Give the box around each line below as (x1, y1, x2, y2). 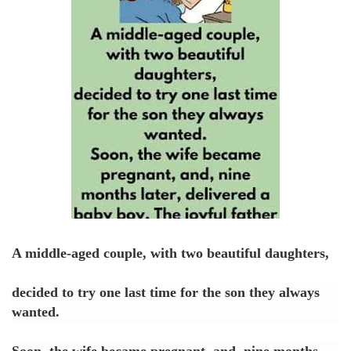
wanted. (12, 303, 60, 320)
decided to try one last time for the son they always (12, 284, 320, 300)
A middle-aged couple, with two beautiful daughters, (12, 244, 329, 261)
